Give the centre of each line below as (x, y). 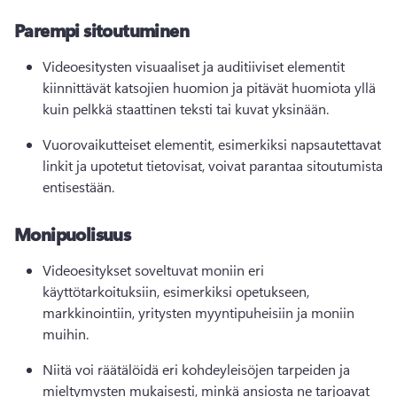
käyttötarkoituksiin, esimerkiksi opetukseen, (176, 291)
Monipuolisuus (73, 234)
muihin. (66, 334)
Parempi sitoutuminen (101, 30)
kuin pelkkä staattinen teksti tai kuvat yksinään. (186, 109)
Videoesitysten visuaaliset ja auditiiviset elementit (194, 66)
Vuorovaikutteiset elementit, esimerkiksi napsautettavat (212, 144)
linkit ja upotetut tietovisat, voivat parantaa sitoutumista (213, 165)
